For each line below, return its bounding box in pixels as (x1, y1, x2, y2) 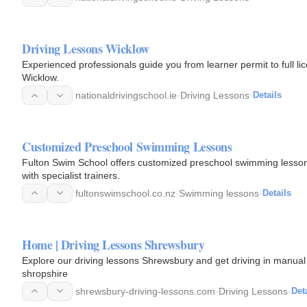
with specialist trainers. (22, 169, 120, 181)
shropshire (22, 267, 68, 279)
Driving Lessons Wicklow (22, 40, 149, 58)
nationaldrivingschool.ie (75, 90, 177, 101)
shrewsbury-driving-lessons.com (75, 285, 215, 297)
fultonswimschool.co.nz (75, 187, 175, 199)
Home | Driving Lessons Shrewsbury (22, 235, 205, 254)
